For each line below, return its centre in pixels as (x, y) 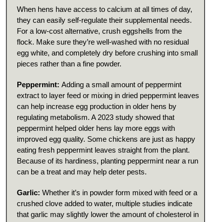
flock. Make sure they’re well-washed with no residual (103, 42)
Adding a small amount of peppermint (121, 85)
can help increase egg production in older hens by (97, 107)
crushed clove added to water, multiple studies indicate (105, 204)
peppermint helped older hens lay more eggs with (96, 128)
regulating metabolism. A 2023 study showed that (96, 117)
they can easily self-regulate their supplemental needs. (104, 20)
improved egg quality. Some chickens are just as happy (106, 139)
